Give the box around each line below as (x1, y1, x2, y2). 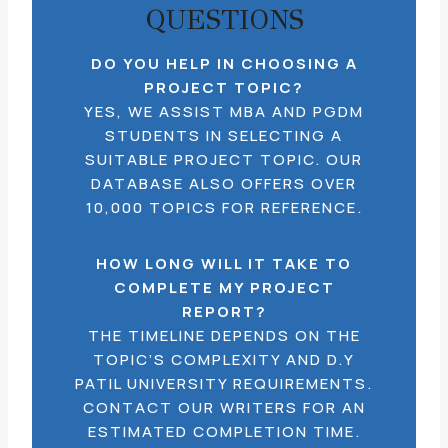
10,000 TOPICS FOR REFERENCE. (85, 197, 363, 218)
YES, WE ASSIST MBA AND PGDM (84, 101, 364, 122)
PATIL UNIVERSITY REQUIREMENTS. (75, 373, 373, 394)
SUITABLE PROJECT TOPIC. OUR (85, 149, 363, 170)
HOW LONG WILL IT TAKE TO (96, 253, 352, 274)
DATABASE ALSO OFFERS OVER (91, 173, 357, 194)
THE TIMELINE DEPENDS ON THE (87, 325, 361, 346)
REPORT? (181, 301, 267, 322)
